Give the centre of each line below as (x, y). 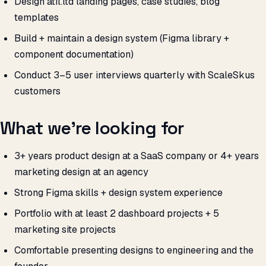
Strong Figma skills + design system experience (118, 192)
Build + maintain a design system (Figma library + (122, 38)
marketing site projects (65, 229)
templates (37, 17)
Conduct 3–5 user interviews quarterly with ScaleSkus (134, 75)
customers (37, 91)
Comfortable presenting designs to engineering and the (134, 250)
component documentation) (74, 54)
